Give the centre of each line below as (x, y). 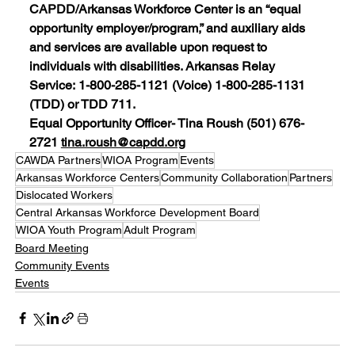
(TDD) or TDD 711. (82, 104)
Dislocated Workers (64, 195)
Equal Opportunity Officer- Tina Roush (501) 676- (166, 123)
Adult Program (159, 229)
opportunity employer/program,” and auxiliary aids (168, 28)
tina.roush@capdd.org (123, 142)
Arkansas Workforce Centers (87, 177)
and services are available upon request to (149, 47)
